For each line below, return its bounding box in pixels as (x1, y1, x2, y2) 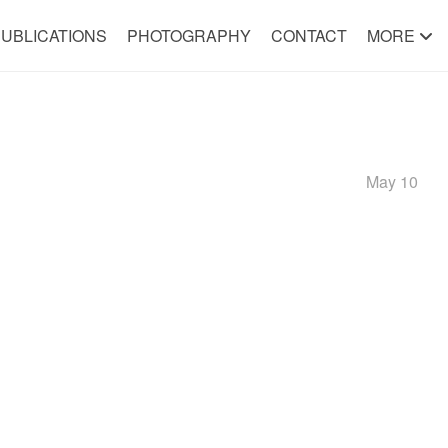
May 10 (365, 170, 418, 193)
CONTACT (270, 24, 347, 47)
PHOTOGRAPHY (126, 24, 251, 47)
